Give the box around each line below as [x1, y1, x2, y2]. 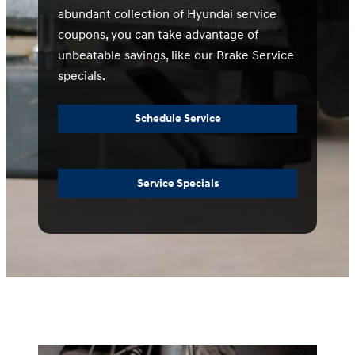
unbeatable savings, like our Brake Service [58, 47, 294, 63]
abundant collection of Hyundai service [58, 6, 277, 22]
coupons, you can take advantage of [58, 26, 258, 43]
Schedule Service [134, 112, 221, 126]
